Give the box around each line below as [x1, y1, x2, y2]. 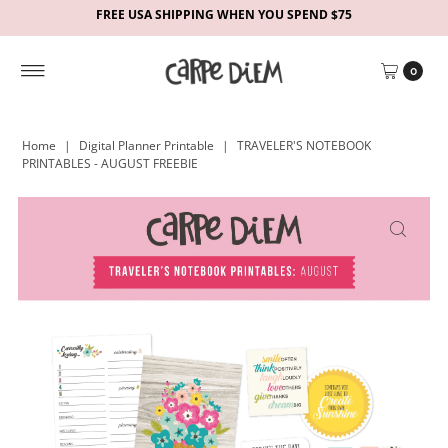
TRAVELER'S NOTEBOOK [237, 137, 372, 154]
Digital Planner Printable [79, 137, 215, 154]
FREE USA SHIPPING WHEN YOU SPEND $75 [95, 6, 352, 23]
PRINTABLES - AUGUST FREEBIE [22, 155, 199, 172]
